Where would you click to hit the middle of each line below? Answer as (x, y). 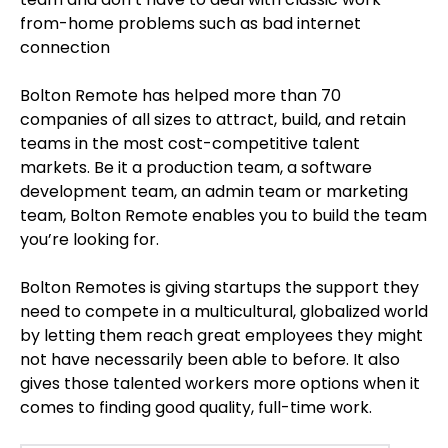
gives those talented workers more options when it (220, 383)
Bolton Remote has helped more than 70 (180, 95)
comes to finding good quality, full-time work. (196, 407)
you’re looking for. (89, 239)
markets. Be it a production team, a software (196, 167)
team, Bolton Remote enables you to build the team (223, 215)
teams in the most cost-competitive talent (190, 143)
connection (65, 47)
